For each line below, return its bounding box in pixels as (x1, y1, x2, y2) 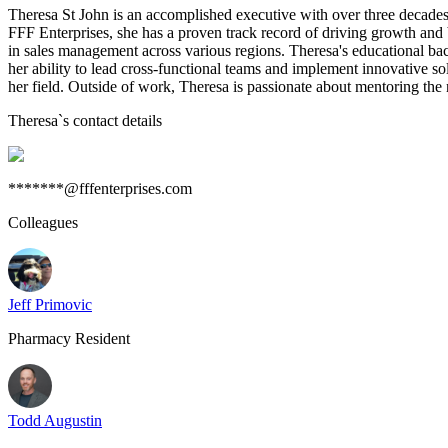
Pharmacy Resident (8, 330, 130, 347)
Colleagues (8, 214, 78, 231)
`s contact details (58, 112, 162, 129)
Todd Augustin (8, 412, 102, 429)
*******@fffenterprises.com (8, 180, 192, 197)
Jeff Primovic (8, 296, 92, 313)
